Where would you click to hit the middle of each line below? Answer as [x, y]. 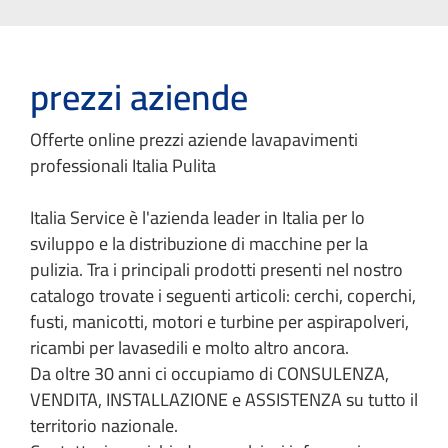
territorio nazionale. [104, 425]
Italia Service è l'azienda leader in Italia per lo [197, 217]
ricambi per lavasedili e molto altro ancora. [189, 347]
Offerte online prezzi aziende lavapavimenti [194, 139]
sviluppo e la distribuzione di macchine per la [199, 243]
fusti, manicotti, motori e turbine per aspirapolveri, [219, 321]
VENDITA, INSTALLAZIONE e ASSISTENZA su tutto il [224, 399]
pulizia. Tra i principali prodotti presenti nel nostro [216, 269]
